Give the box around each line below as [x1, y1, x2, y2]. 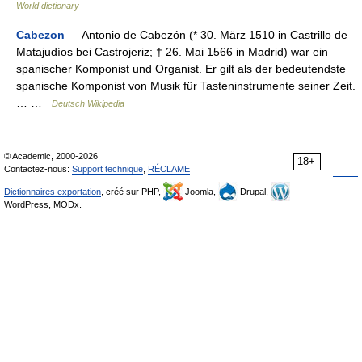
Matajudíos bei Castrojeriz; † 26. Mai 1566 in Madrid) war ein [16, 45, 328, 59]
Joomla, [183, 187, 218, 197]
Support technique [72, 164, 143, 175]
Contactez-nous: [4, 164, 72, 175]
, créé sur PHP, [101, 187, 163, 197]
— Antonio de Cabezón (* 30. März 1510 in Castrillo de [65, 28, 347, 42]
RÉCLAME [148, 164, 190, 175]
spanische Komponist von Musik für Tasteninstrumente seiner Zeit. [16, 79, 356, 93]
